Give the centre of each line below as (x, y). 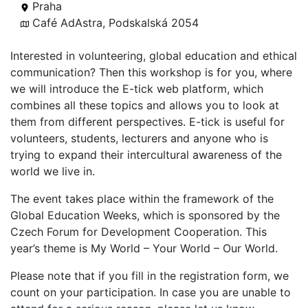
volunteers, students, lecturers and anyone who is (139, 138)
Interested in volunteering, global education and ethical (154, 55)
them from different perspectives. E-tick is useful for (147, 121)
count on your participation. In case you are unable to (151, 292)
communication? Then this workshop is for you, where (151, 72)
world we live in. (53, 171)
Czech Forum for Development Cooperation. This (139, 231)
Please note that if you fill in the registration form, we (150, 275)
